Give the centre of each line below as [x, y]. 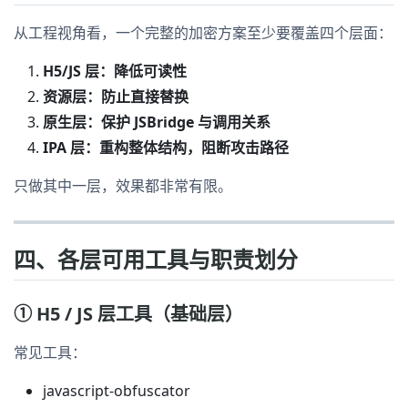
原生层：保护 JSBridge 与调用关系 [157, 122]
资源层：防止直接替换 [116, 96]
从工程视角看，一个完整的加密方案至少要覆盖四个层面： [203, 32]
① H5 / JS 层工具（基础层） [128, 313]
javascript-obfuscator [117, 390]
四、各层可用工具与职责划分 [156, 259]
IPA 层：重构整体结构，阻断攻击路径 [166, 147]
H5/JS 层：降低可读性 [115, 71]
